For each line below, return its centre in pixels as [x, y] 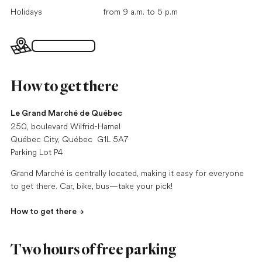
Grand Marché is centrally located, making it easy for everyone [127, 173]
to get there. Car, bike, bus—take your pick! [91, 186]
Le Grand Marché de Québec [66, 114]
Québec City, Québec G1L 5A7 [69, 139]
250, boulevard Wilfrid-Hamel [65, 127]
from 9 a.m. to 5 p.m [140, 12]
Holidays [26, 12]
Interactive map [63, 46]
